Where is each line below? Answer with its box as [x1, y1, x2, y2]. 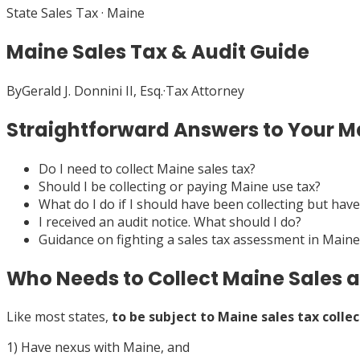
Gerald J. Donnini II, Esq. [22, 81, 163, 100]
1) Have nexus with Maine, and [6, 338, 190, 357]
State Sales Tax [6, 4, 98, 22]
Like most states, [6, 308, 112, 326]
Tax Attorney [166, 81, 244, 100]
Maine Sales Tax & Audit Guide [6, 38, 309, 65]
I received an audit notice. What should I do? [39, 212, 301, 231]
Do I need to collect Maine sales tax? [39, 159, 256, 178]
